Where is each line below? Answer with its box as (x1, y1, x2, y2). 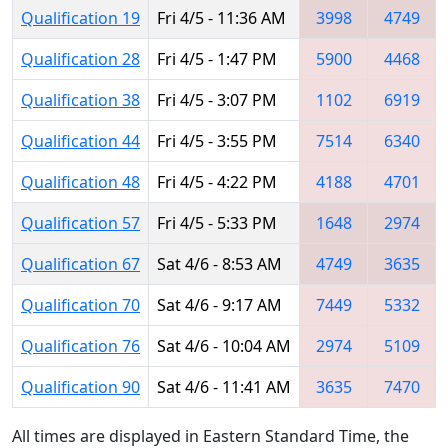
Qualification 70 (21, 293, 140, 316)
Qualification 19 (21, 6, 140, 29)
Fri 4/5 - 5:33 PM (157, 211, 277, 234)
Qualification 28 (21, 47, 140, 70)
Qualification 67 (21, 252, 140, 275)
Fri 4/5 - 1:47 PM (157, 47, 277, 70)
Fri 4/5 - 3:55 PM (157, 129, 277, 152)
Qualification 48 (21, 170, 140, 193)
